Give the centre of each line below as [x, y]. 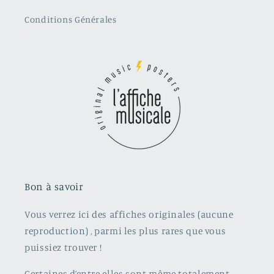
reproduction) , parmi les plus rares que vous [125, 231]
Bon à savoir [54, 186]
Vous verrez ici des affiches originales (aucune [129, 214]
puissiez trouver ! [63, 247]
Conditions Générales [71, 20]
